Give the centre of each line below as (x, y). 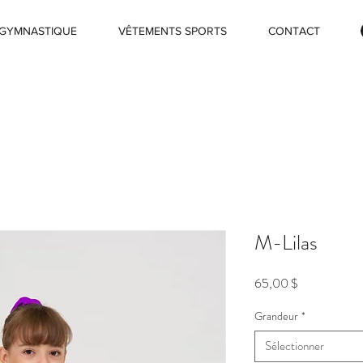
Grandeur (276, 316)
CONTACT (294, 31)
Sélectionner (295, 346)
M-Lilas (286, 243)
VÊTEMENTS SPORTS (173, 31)
